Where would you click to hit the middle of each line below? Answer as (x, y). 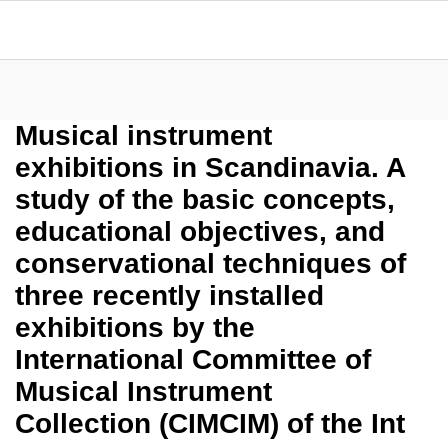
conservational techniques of (210, 263)
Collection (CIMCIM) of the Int (210, 423)
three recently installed (169, 295)
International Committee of (193, 359)
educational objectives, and (200, 231)
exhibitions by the (135, 327)
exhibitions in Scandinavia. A (210, 167)
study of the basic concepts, (205, 199)
